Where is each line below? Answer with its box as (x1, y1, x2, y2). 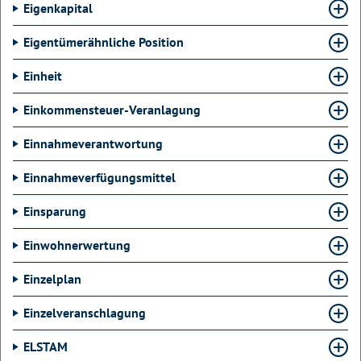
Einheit (23, 68, 62, 84)
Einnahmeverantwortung (23, 135, 163, 151)
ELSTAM (23, 338, 68, 355)
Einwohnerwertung (23, 237, 131, 253)
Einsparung (23, 203, 86, 219)
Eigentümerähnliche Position (23, 34, 184, 50)
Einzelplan (23, 271, 81, 287)
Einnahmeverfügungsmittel (23, 169, 176, 185)
